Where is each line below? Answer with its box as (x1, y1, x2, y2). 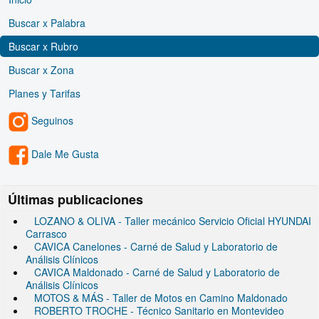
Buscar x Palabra (9, 16, 85, 31)
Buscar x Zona (9, 63, 74, 78)
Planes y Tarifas (9, 86, 80, 101)
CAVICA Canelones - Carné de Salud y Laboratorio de (34, 239, 278, 254)
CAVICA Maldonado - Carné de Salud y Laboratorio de (34, 265, 280, 280)
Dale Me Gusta (28, 146, 99, 161)
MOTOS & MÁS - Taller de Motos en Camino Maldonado (34, 291, 288, 305)
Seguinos (28, 113, 73, 127)
